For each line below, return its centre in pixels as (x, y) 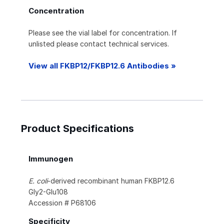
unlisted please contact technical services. (99, 44)
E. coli (38, 181)
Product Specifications (77, 129)
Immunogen (51, 159)
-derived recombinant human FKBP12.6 (111, 181)
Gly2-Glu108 (48, 192)
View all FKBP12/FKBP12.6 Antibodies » (102, 66)
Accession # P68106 (62, 203)
